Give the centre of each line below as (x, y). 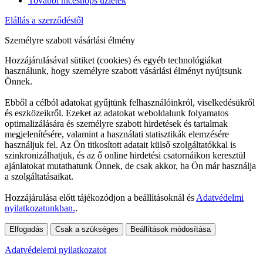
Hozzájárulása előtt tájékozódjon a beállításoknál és (100, 198)
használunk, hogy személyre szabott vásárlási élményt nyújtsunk (123, 71)
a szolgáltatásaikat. (39, 177)
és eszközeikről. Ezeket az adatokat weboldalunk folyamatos (117, 113)
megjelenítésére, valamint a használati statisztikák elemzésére (117, 134)
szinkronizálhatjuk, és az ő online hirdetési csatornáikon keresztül (125, 156)
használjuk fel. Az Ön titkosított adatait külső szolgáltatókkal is (120, 145)
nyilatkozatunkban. (40, 208)
